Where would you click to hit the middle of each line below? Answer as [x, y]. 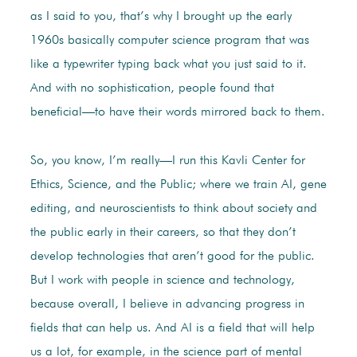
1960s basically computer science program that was [169, 41]
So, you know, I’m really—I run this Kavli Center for [167, 161]
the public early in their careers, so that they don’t [163, 233]
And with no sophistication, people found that [152, 89]
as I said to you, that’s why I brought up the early [161, 17]
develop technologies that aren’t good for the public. [172, 257]
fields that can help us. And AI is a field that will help [172, 329]
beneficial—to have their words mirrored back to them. [177, 113]
